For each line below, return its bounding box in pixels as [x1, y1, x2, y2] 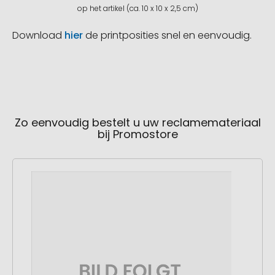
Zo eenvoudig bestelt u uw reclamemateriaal [14, 115, 261, 131]
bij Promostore [97, 126, 178, 142]
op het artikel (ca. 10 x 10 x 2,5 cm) [77, 3, 198, 14]
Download [12, 28, 64, 43]
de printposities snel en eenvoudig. [83, 28, 252, 43]
